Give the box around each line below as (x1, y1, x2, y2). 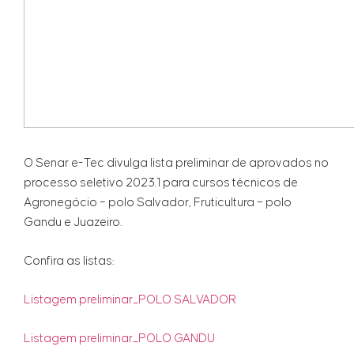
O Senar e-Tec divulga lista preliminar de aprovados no (24, 157, 329, 170)
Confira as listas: (24, 255, 114, 268)
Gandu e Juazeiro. (24, 217, 122, 229)
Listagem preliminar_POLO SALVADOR (24, 294, 236, 307)
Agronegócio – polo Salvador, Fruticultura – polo (24, 197, 292, 209)
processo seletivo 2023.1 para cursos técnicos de (24, 177, 298, 190)
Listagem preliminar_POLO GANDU (24, 333, 215, 345)
